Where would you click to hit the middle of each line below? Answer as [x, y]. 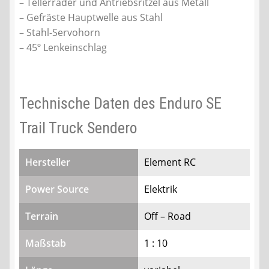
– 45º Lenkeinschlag [63, 48]
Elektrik [161, 189]
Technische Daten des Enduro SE [120, 103]
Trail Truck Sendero [78, 128]
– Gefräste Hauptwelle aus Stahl [91, 18]
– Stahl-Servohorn [60, 33]
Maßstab [46, 243]
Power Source [57, 189]
